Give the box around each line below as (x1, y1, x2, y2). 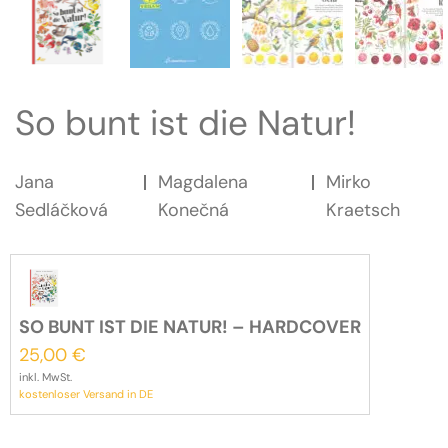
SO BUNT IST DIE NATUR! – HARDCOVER (19, 315, 361, 340)
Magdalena (157, 170, 248, 195)
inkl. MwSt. (19, 370, 72, 385)
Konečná (157, 198, 229, 223)
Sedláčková (15, 198, 108, 223)
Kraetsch (325, 198, 400, 223)
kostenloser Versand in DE (19, 387, 153, 402)
